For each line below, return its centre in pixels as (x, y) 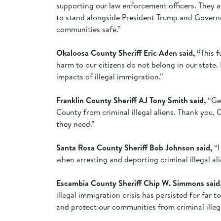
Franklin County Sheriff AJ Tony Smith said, (132, 100)
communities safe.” (90, 29)
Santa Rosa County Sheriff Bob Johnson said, (135, 148)
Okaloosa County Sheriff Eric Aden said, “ (128, 53)
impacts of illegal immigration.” (110, 77)
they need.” (75, 124)
